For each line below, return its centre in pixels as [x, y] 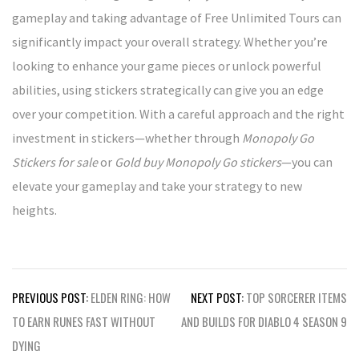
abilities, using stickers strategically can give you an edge [168, 89]
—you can [307, 161]
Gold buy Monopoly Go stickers [198, 161]
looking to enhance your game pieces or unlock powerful [167, 65]
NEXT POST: [217, 297]
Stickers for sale [55, 161]
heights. [34, 210]
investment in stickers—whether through [127, 137]
